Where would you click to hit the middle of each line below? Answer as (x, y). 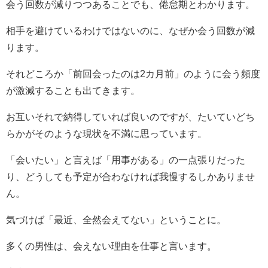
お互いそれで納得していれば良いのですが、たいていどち (130, 117)
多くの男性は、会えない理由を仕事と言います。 (111, 246)
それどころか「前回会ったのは (73, 74)
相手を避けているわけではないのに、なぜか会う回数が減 (130, 31)
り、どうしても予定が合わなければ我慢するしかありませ (130, 177)
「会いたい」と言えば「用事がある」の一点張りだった (126, 160)
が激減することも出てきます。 (73, 91)
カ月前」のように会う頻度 (203, 74)
